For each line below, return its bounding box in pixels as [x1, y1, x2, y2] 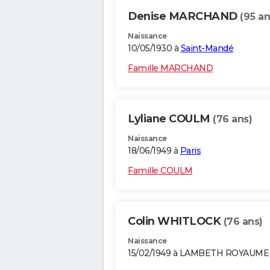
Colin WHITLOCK [128, 215, 224, 228]
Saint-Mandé [180, 43, 233, 54]
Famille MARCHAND [128, 63, 213, 74]
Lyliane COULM [128, 112, 213, 126]
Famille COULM [128, 165, 193, 177]
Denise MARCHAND [128, 10, 240, 24]
